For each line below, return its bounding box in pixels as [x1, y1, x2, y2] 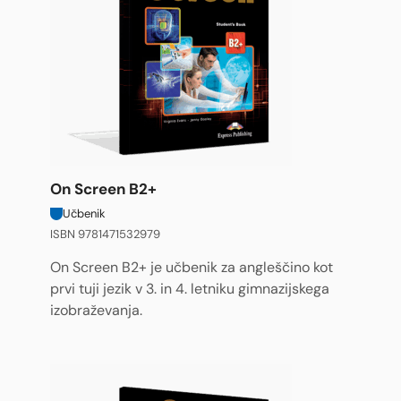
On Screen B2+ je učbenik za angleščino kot [50, 259, 333, 277]
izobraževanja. [50, 302, 142, 320]
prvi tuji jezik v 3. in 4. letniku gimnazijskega [50, 280, 329, 298]
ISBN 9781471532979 [50, 226, 160, 242]
